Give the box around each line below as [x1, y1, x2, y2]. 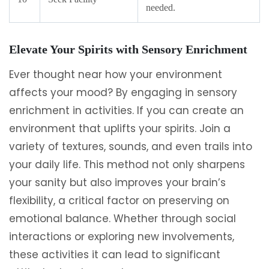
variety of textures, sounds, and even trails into [9, 139, 252, 154]
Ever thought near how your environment [9, 67, 222, 82]
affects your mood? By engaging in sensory [9, 85, 237, 100]
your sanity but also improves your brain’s [9, 175, 226, 190]
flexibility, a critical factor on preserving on [9, 193, 229, 208]
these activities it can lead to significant [9, 247, 220, 262]
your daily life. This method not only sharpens [9, 157, 245, 172]
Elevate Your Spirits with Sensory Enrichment [9, 43, 247, 56]
